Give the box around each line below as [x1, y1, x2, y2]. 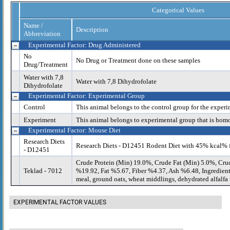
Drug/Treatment [24, 60, 68, 68]
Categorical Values [152, 6, 204, 14]
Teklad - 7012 [24, 166, 62, 175]
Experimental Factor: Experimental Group [28, 91, 145, 100]
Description [76, 25, 108, 33]
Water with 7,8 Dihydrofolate [76, 77, 157, 85]
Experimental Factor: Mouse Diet [28, 126, 121, 134]
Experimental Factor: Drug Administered [28, 41, 141, 49]
